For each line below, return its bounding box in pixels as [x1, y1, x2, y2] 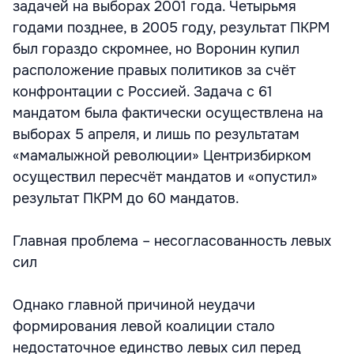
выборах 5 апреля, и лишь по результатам [13, 126, 299, 143]
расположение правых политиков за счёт [13, 62, 296, 79]
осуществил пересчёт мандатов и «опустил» [13, 168, 318, 186]
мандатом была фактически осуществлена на [13, 104, 323, 122]
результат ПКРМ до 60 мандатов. [13, 190, 239, 207]
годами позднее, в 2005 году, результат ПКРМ [13, 19, 330, 36]
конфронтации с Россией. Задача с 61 [13, 83, 273, 100]
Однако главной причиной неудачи [13, 296, 255, 314]
